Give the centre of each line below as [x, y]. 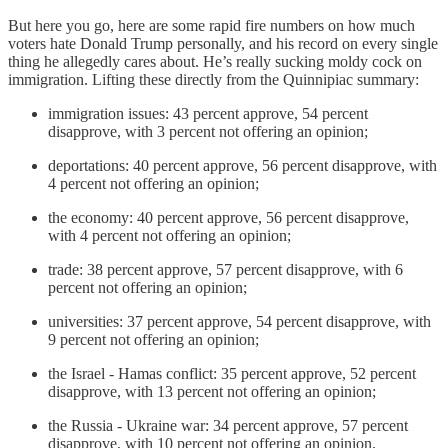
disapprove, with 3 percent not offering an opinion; [208, 131]
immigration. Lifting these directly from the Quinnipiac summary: [213, 79]
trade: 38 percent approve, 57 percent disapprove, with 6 [225, 269]
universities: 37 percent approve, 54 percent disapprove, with [239, 321]
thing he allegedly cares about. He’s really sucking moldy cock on [215, 61]
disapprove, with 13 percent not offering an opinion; [212, 391]
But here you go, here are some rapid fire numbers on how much [211, 25]
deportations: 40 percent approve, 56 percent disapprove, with [242, 165]
